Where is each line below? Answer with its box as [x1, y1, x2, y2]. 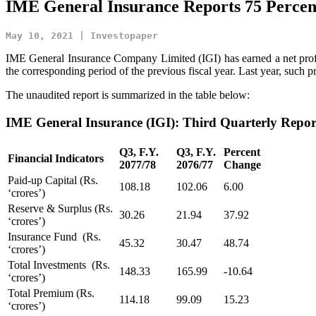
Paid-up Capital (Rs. [8, 174, 98, 186]
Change [224, 158, 261, 171]
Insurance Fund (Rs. [8, 230, 101, 243]
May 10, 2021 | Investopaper [6, 30, 158, 42]
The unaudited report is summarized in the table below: [6, 89, 250, 102]
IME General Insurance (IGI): [6, 114, 183, 130]
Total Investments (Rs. [8, 258, 110, 271]
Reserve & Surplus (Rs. [8, 202, 113, 214]
